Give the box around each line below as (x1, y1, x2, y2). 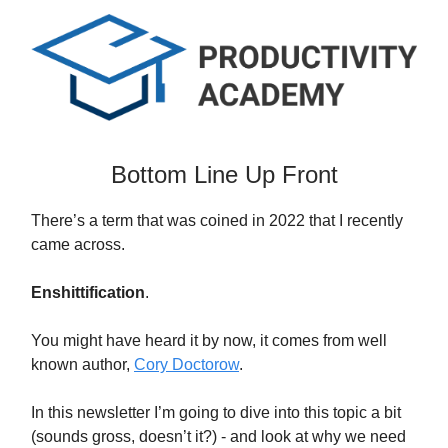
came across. (31, 235, 125, 253)
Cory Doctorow (134, 355, 239, 373)
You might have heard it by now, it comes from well (31, 331, 387, 349)
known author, (31, 355, 134, 373)
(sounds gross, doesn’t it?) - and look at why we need (31, 427, 406, 445)
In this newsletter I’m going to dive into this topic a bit (31, 403, 401, 421)
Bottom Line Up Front (110, 160, 338, 188)
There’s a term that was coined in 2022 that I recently (31, 211, 403, 229)
